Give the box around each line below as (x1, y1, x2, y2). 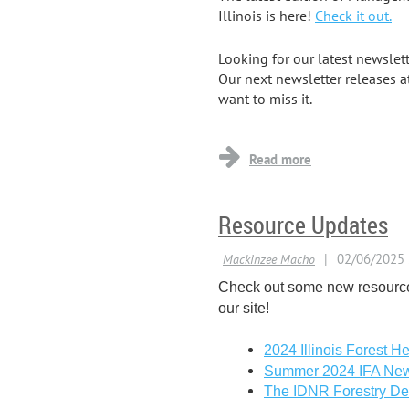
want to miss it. (218, 89, 312, 109)
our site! (218, 299, 269, 316)
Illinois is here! (218, 5, 315, 25)
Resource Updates (218, 208, 388, 241)
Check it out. (315, 5, 392, 25)
